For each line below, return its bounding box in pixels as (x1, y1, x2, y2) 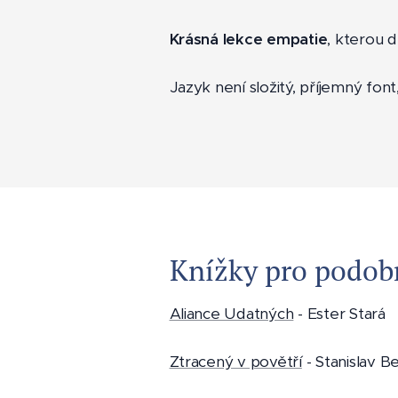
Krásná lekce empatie (169, 29, 328, 50)
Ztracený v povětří (169, 352, 302, 372)
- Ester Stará (293, 304, 386, 324)
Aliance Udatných (169, 304, 294, 324)
